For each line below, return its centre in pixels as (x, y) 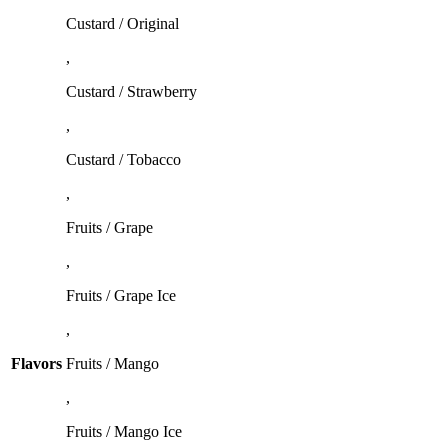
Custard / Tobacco (123, 159)
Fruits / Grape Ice (121, 295)
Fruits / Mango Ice (124, 431)
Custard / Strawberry (131, 91)
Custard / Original (122, 23)
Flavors (36, 363)
